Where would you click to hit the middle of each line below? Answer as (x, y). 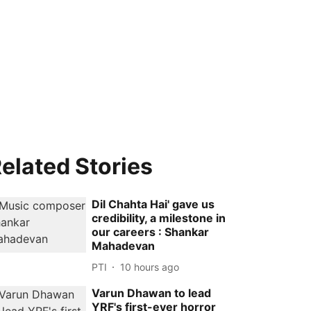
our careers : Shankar (151, 232)
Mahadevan (124, 246)
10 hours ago (150, 267)
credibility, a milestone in (159, 218)
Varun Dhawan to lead (152, 293)
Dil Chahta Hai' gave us (153, 204)
